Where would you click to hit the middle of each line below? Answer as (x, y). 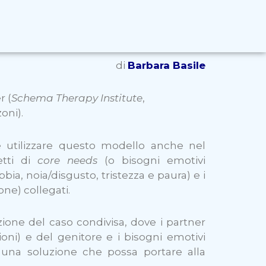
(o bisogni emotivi (152, 160)
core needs (68, 160)
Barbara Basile (167, 66)
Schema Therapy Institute (77, 98)
